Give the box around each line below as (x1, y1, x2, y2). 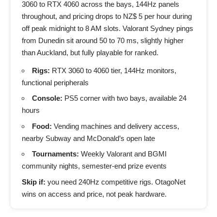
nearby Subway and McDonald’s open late (22, 134, 155, 142)
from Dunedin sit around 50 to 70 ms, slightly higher (22, 36, 184, 45)
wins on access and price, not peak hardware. (22, 189, 167, 198)
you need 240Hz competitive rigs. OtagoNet (46, 177, 186, 186)
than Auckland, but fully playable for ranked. (22, 48, 158, 57)
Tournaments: (32, 150, 79, 158)
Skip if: (22, 177, 46, 186)
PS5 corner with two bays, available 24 (62, 94, 186, 102)
